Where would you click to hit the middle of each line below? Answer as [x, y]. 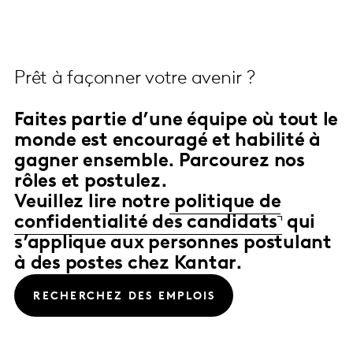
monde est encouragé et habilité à [168, 141]
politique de [225, 202]
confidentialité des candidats [146, 223]
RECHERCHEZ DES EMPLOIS [124, 297]
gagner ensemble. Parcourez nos [160, 161]
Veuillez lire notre [92, 202]
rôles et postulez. [91, 182]
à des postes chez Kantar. [128, 264]
